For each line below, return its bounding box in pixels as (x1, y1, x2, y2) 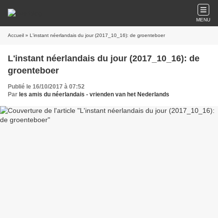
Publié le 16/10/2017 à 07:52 (8, 83, 85, 90)
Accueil (8, 33, 24, 38)
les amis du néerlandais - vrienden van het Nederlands (19, 91, 169, 98)
